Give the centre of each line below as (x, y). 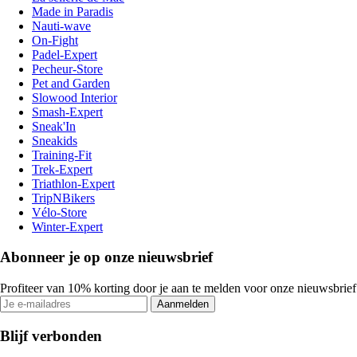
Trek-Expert (62, 169)
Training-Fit (62, 155)
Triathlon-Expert (73, 183)
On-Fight (55, 40)
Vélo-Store (59, 212)
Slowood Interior (75, 97)
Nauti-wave (61, 25)
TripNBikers (63, 198)
